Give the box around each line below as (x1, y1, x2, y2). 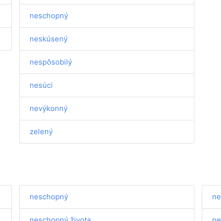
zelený (30, 127, 53, 136)
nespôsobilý (30, 57, 73, 67)
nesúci (30, 80, 53, 90)
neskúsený (30, 34, 68, 43)
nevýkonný (30, 104, 68, 113)
